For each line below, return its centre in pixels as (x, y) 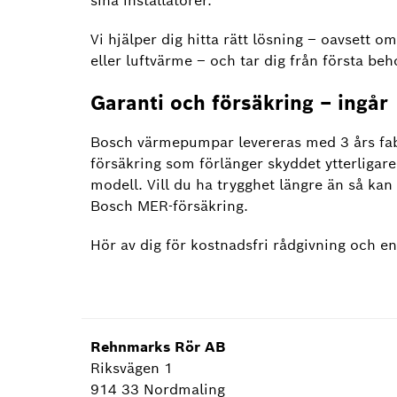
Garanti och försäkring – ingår (239, 103)
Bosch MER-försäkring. (169, 206)
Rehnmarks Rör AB (158, 347)
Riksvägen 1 (132, 368)
